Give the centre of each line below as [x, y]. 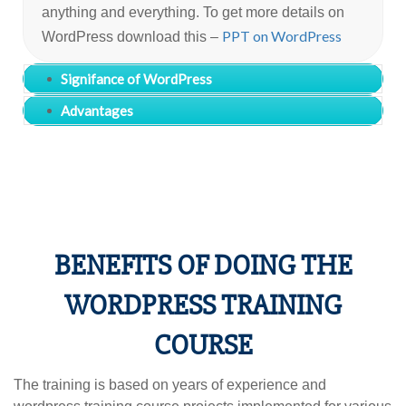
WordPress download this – [132, 37]
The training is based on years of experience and [170, 384]
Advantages [97, 111]
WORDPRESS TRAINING [203, 304]
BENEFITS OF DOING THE [203, 265]
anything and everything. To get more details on [193, 12]
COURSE [203, 344]
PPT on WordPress [282, 36]
